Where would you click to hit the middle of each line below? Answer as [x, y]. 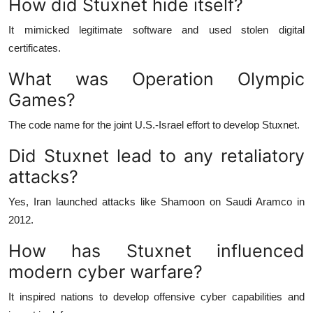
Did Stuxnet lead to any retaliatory [156, 155]
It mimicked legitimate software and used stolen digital [156, 29]
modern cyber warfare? [105, 271]
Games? [42, 100]
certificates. [35, 48]
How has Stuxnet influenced [156, 250]
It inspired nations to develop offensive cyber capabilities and [156, 296]
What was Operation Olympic [156, 79]
